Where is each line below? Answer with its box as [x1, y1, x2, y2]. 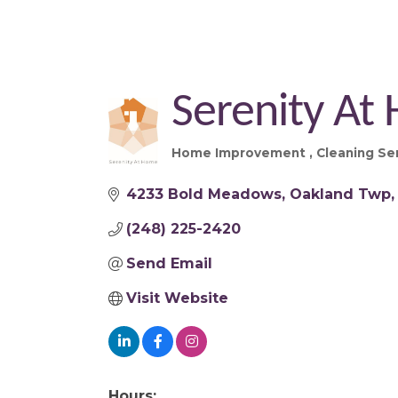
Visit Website [126, 290, 228, 306]
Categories [170, 155, 283, 180]
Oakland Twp [290, 186, 391, 203]
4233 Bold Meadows [126, 186, 282, 203]
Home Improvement [171, 146, 309, 160]
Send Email [126, 255, 212, 272]
